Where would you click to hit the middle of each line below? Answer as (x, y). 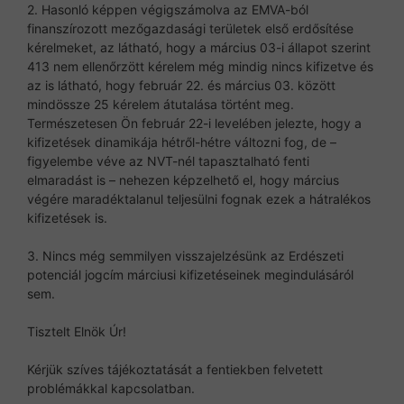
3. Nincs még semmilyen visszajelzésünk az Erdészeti (185, 255)
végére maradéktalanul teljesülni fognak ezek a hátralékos (199, 198)
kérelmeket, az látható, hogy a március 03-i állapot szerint (199, 47)
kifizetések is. (67, 217)
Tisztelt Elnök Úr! (77, 331)
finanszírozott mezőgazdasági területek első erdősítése (190, 28)
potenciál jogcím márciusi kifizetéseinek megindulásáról (190, 274)
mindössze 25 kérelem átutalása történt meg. (161, 104)
